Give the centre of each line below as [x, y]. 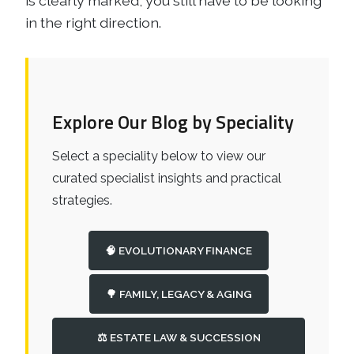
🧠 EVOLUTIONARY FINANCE [179, 250]
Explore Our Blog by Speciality [173, 122]
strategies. [82, 200]
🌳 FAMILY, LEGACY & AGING [179, 294]
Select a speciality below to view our [159, 156]
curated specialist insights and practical [167, 178]
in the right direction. [93, 23]
